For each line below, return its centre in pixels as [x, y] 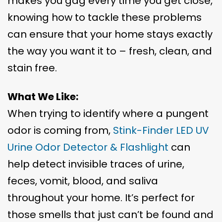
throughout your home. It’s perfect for [101, 198]
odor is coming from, [60, 131]
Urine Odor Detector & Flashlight [88, 147]
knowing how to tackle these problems [105, 18]
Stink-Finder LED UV [161, 131]
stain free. [32, 68]
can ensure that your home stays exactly [110, 34]
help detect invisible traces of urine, [96, 164]
